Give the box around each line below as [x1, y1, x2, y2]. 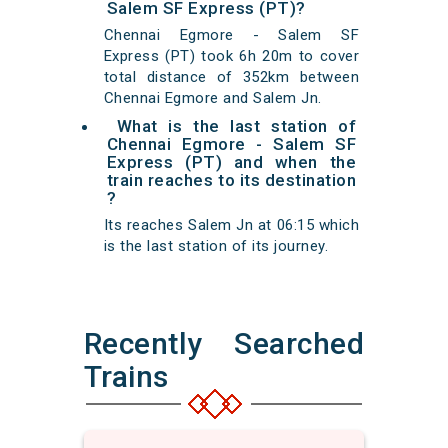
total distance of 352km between [103, 68, 360, 87]
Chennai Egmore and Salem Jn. [103, 89, 322, 108]
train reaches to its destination [106, 170, 357, 191]
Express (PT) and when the [106, 152, 357, 173]
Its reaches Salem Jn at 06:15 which [103, 216, 360, 235]
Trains [83, 359, 169, 395]
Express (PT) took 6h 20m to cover [103, 47, 360, 66]
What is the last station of [116, 116, 357, 137]
